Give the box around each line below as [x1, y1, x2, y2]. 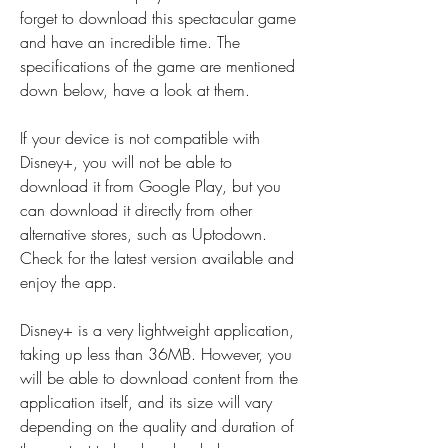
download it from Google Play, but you [20, 175, 281, 197]
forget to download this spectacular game [20, 7, 296, 29]
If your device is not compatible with [20, 127, 260, 149]
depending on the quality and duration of [20, 415, 294, 437]
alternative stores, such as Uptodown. [20, 223, 267, 245]
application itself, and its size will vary [20, 391, 272, 413]
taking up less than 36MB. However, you [20, 343, 292, 365]
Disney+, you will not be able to [20, 151, 232, 173]
